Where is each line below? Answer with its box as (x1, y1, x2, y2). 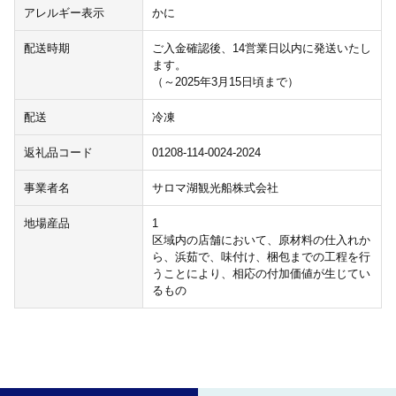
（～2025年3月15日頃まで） (151, 75, 299, 89)
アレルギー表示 (24, 6, 104, 20)
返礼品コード (24, 146, 93, 160)
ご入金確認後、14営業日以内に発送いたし (151, 42, 371, 56)
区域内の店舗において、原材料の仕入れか (151, 233, 370, 247)
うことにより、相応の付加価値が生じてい (151, 267, 370, 281)
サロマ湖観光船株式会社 (151, 181, 278, 195)
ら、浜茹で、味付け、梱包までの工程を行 (151, 250, 370, 264)
